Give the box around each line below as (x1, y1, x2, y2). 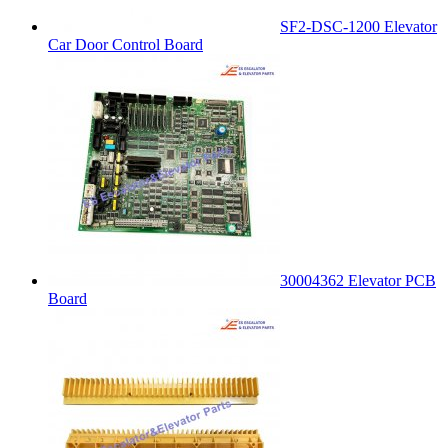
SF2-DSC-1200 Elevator (280, 17, 437, 35)
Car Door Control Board (48, 35, 203, 53)
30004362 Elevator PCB (280, 271, 436, 289)
